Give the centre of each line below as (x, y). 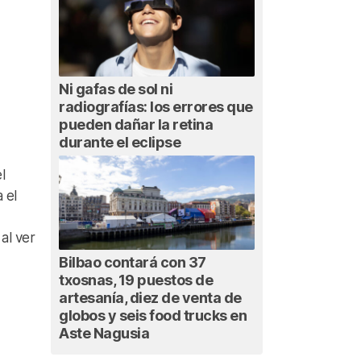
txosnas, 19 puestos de (136, 280)
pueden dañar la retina (136, 125)
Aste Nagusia (104, 333)
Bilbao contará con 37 (133, 262)
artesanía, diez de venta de (150, 297)
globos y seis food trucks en (153, 315)
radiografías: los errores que (156, 107)
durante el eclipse (120, 143)
